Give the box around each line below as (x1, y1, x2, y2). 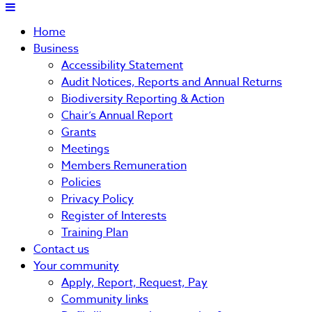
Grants (61, 123, 96, 141)
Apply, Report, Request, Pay (61, 274, 208, 291)
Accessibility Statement (61, 56, 183, 74)
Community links (61, 290, 148, 308)
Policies (61, 173, 101, 191)
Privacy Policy (61, 190, 134, 208)
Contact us (33, 240, 89, 258)
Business (33, 40, 79, 57)
